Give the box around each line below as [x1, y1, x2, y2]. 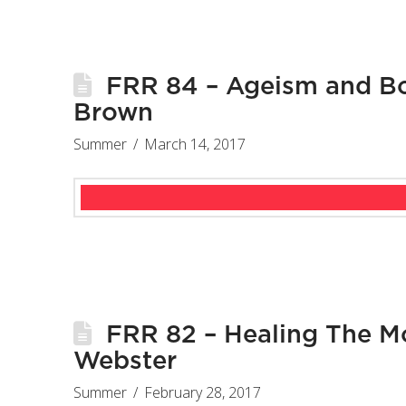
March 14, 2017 [144, 134, 246, 155]
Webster [72, 349, 177, 374]
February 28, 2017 [144, 382, 262, 403]
